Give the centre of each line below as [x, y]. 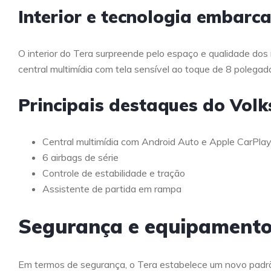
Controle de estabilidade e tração [114, 173]
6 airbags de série [80, 157]
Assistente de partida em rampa [112, 188]
